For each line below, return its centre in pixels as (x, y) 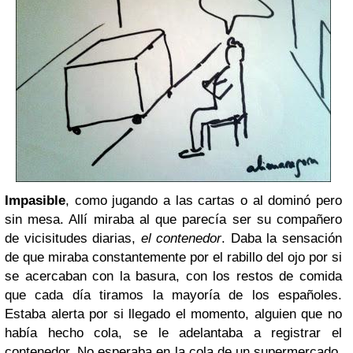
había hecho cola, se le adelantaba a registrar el (173, 333)
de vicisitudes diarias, (71, 238)
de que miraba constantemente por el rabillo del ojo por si (173, 257)
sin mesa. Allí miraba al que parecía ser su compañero (173, 219)
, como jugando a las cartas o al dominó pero (204, 201)
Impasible (35, 201)
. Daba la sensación (282, 238)
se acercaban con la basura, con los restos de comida (173, 276)
